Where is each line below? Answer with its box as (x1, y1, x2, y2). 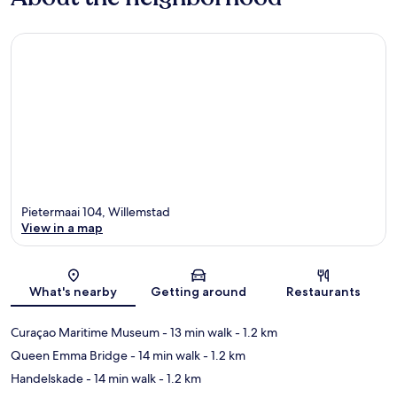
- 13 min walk (160, 324, 232, 341)
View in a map (21, 220, 103, 237)
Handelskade (11, 370, 83, 387)
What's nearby (29, 284, 118, 300)
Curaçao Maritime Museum (11, 324, 160, 341)
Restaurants (286, 284, 362, 300)
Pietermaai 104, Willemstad (21, 204, 170, 221)
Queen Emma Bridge (11, 347, 128, 364)
